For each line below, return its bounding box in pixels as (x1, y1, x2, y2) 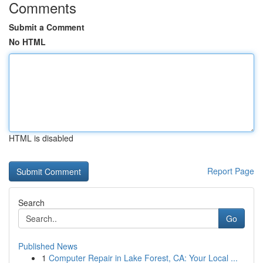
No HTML (9, 36, 46, 48)
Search (18, 197, 45, 208)
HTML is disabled (9, 132, 73, 144)
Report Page (207, 165, 254, 177)
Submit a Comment (9, 21, 85, 33)
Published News (18, 240, 77, 252)
